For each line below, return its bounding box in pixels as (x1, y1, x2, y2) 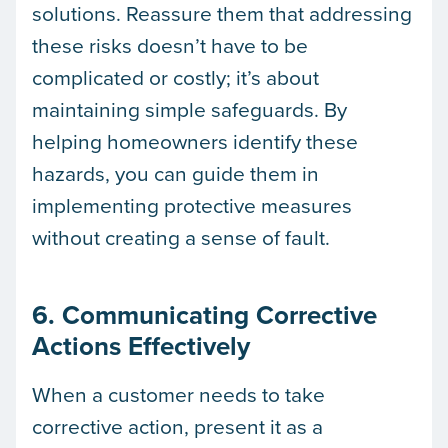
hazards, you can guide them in (32, 157, 319, 188)
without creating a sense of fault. (32, 221, 330, 252)
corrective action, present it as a (32, 411, 323, 442)
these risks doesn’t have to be (32, 29, 308, 60)
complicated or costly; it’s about (32, 61, 319, 92)
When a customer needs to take (32, 379, 325, 410)
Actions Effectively (32, 327, 250, 366)
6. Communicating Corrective (32, 296, 377, 335)
